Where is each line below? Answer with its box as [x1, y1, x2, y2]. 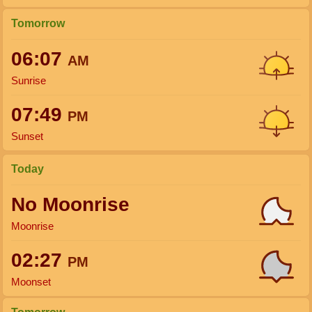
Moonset [11, 276, 51, 288]
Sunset [11, 130, 43, 142]
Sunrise [11, 75, 46, 86]
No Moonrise [11, 194, 130, 215]
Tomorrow [11, 17, 65, 29]
